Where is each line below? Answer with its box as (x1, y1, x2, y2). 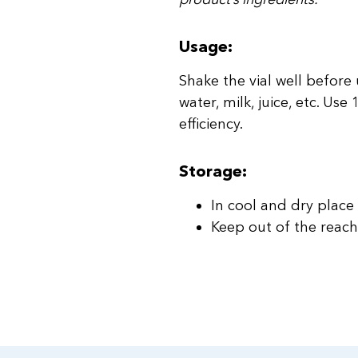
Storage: (179, 161, 247, 181)
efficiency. (179, 115, 243, 133)
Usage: (179, 37, 233, 57)
